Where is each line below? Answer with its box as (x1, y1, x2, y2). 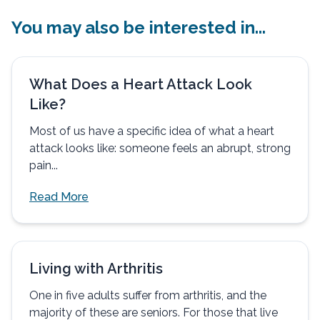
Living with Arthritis (29, 259, 163, 277)
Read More (29, 189, 89, 204)
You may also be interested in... (11, 16, 266, 38)
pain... (29, 158, 58, 172)
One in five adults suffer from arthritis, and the (29, 288, 266, 302)
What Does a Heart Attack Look (29, 75, 252, 93)
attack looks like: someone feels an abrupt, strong (29, 141, 291, 155)
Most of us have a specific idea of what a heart (29, 124, 274, 138)
